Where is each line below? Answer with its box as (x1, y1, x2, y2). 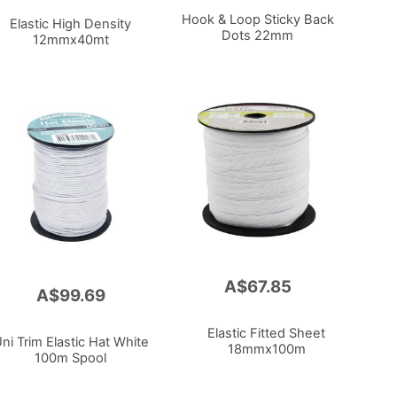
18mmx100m (227, 341, 306, 358)
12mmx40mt (32, 31, 109, 48)
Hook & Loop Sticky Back (181, 11, 334, 27)
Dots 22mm (222, 27, 294, 43)
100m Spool (35, 350, 107, 367)
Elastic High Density (10, 15, 132, 32)
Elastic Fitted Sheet (207, 325, 326, 342)
